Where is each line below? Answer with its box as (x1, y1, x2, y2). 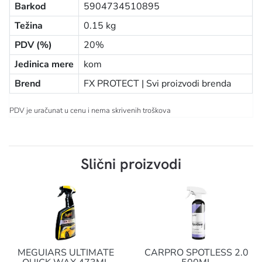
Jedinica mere (15, 58, 74, 71)
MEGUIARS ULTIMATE (17, 246, 114, 259)
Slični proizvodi (81, 154, 181, 174)
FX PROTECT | (84, 77, 146, 90)
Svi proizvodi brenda (146, 77, 231, 90)
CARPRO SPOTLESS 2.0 (144, 246, 249, 259)
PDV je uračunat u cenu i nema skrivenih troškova (9, 105, 171, 116)
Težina (15, 19, 43, 32)
